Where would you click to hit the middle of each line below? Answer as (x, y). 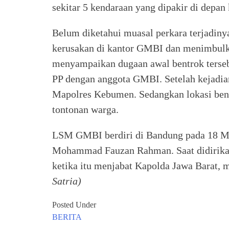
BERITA (67, 217)
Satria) (67, 181)
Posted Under (74, 205)
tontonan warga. (85, 109)
